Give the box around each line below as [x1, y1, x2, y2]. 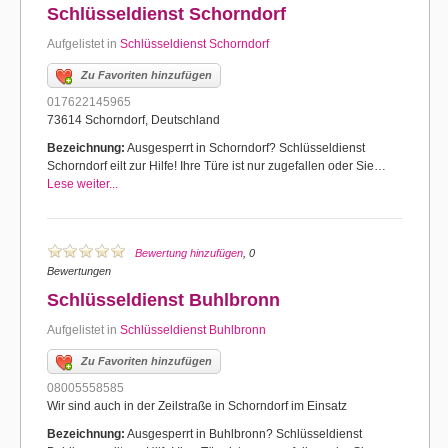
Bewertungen [47, 265, 111, 277]
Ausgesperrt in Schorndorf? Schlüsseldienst [125, 141, 365, 155]
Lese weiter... [47, 177, 118, 191]
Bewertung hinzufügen [135, 247, 243, 259]
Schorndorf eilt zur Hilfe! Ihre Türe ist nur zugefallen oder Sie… [47, 159, 386, 173]
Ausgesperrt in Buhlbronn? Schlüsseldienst [125, 427, 362, 441]
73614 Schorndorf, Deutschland [47, 113, 220, 127]
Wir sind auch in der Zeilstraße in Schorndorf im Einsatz [47, 399, 347, 413]
